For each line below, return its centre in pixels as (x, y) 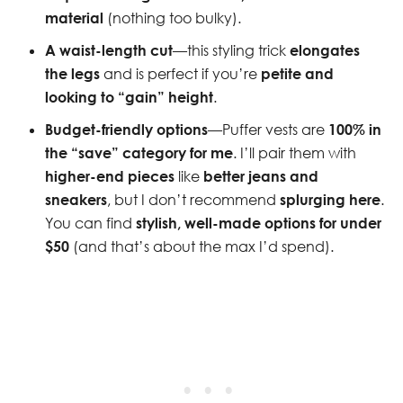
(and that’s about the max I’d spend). (201, 246)
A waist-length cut (109, 49)
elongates (325, 49)
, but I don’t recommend (193, 199)
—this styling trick (231, 50)
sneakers (76, 199)
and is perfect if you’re (180, 73)
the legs (72, 73)
